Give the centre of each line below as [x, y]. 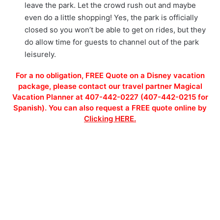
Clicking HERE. [110, 118]
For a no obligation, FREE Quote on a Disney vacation [110, 75]
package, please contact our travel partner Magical [110, 86]
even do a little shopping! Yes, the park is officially [111, 17]
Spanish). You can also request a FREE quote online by [110, 108]
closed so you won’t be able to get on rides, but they [115, 29]
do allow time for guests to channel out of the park [112, 42]
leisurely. [40, 54]
